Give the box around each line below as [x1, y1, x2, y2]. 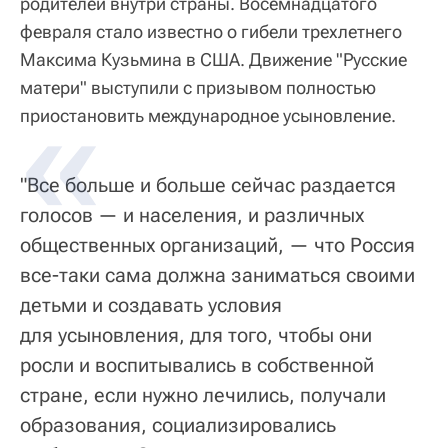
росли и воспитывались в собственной [20, 352, 374, 377]
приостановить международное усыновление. [20, 104, 396, 126]
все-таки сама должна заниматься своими [20, 262, 415, 287]
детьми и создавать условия [20, 292, 282, 317]
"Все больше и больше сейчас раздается [20, 172, 396, 197]
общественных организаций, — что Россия [20, 232, 415, 257]
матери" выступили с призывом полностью [20, 76, 376, 98]
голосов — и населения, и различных [20, 202, 364, 227]
